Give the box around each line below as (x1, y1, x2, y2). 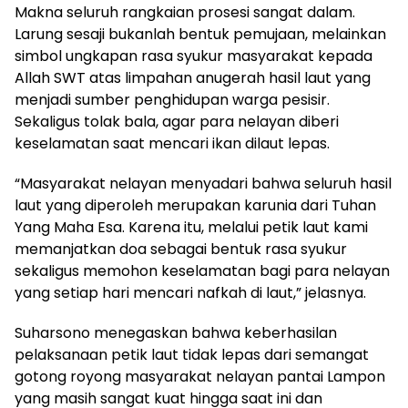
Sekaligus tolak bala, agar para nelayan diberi (15, 111, 339, 132)
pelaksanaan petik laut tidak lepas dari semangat (15, 344, 369, 365)
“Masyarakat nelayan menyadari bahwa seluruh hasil (15, 173, 392, 194)
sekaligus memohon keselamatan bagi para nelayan (15, 260, 390, 281)
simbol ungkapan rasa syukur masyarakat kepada (15, 46, 372, 66)
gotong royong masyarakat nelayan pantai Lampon (15, 366, 385, 387)
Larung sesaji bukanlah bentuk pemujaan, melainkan (15, 24, 386, 45)
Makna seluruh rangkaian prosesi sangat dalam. (15, 2, 355, 23)
